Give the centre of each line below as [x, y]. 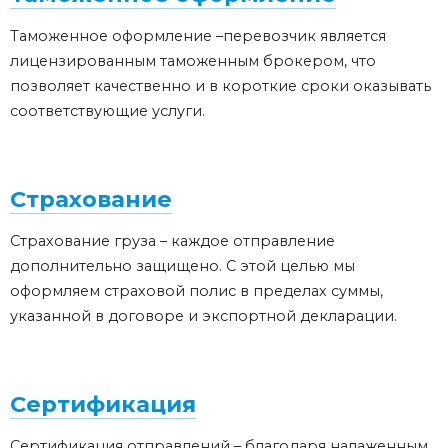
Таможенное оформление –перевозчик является [198, 36]
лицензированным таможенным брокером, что [193, 61]
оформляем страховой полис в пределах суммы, [196, 291]
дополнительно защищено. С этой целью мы [182, 266]
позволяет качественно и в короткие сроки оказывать [220, 86]
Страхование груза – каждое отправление [172, 241]
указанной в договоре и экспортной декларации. [203, 316]
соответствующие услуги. [107, 111]
